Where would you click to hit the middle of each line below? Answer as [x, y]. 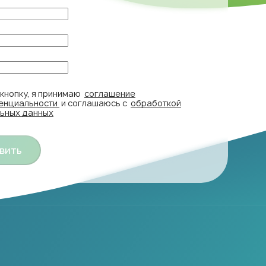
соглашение [110, 93]
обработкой [156, 103]
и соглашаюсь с [95, 103]
